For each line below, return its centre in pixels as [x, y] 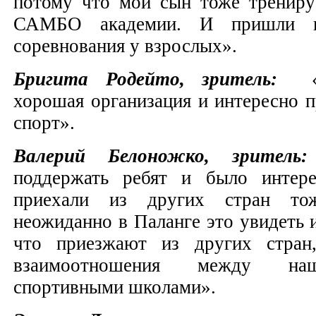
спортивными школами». [117, 287]
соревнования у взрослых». [125, 45]
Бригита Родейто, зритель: [154, 79]
